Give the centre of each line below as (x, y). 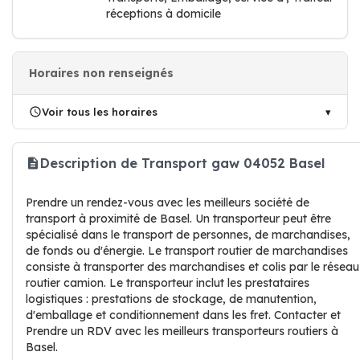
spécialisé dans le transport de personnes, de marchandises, (188, 235)
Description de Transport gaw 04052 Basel (182, 163)
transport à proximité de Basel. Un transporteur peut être (178, 219)
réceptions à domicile (164, 14)
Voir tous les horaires (100, 112)
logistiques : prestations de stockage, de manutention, (171, 299)
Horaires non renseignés (101, 73)
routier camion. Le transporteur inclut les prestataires (168, 283)
